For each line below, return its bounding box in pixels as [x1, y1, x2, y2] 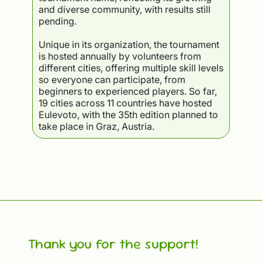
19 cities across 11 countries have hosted [38, 97, 212, 109]
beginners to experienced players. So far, [38, 85, 217, 98]
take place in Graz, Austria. [38, 120, 154, 133]
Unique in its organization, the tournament [38, 39, 219, 51]
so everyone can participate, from [38, 74, 185, 86]
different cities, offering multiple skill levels [38, 62, 223, 74]
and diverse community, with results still [38, 4, 211, 16]
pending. [38, 15, 77, 27]
